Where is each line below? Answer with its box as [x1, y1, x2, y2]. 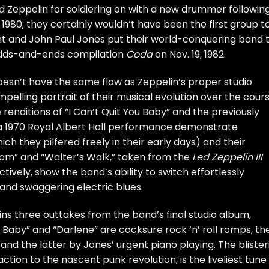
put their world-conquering [105, 32, 238, 47]
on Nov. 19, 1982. [153, 47, 226, 62]
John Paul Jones [29, 32, 105, 47]
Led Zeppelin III [192, 150, 262, 165]
